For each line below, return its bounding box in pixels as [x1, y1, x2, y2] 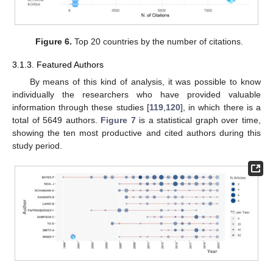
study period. [12, 140, 62, 151]
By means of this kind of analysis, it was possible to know [29, 76, 261, 87]
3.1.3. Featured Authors [12, 60, 104, 70]
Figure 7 [101, 115, 136, 125]
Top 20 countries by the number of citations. [71, 37, 243, 47]
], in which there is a [180, 102, 261, 112]
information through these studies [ [12, 102, 149, 112]
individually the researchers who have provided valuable [12, 89, 261, 99]
